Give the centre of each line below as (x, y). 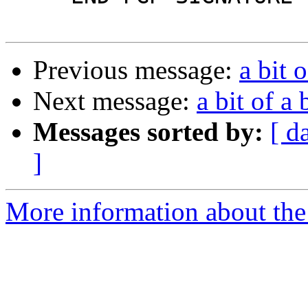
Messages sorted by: (148, 132)
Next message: (115, 101)
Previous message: (136, 70)
